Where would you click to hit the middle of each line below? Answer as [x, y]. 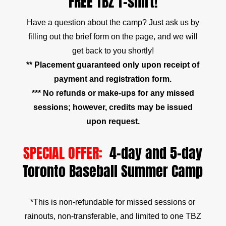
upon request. [113, 121]
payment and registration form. [113, 79]
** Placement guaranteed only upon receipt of [113, 65]
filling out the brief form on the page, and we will [113, 36]
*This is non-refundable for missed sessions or [113, 202]
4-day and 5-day [153, 153]
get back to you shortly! [113, 50]
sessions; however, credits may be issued [113, 107]
